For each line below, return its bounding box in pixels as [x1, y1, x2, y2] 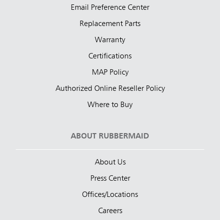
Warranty [95, 36, 125, 45]
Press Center [90, 175, 130, 183]
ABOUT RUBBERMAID [71, 133, 149, 141]
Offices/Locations [82, 191, 138, 199]
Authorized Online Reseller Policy [55, 85, 165, 93]
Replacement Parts [80, 20, 140, 28]
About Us [94, 159, 126, 167]
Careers [98, 207, 122, 216]
